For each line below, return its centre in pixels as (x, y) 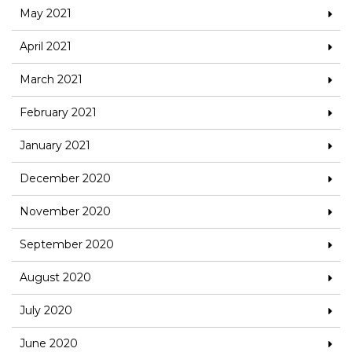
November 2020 (65, 211)
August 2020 (55, 277)
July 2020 (46, 310)
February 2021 (58, 112)
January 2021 (55, 145)
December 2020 (65, 178)
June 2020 (49, 343)
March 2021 (51, 79)
